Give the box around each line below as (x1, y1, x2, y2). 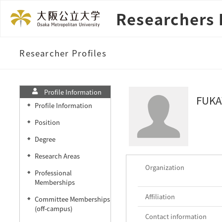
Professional (34, 168, 72, 178)
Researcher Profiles (19, 47, 107, 59)
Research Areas (34, 151, 80, 161)
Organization (145, 163, 184, 172)
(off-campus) (34, 204, 72, 214)
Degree (34, 134, 55, 144)
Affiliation (145, 192, 175, 202)
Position (34, 117, 60, 127)
